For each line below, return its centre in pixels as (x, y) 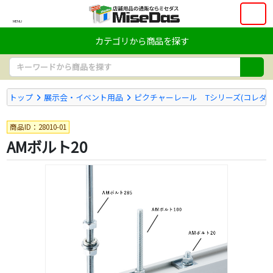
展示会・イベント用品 (84, 97)
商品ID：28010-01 (38, 126)
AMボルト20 (47, 147)
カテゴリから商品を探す (142, 40)
